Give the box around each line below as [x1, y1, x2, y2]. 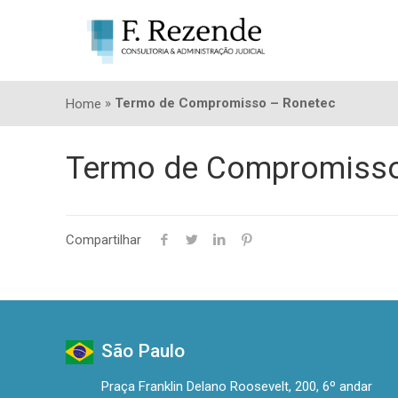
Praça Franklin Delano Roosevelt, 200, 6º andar [101, 378, 373, 395]
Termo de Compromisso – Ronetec [115, 95, 337, 111]
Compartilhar [66, 232, 142, 249]
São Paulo [101, 340, 186, 362]
